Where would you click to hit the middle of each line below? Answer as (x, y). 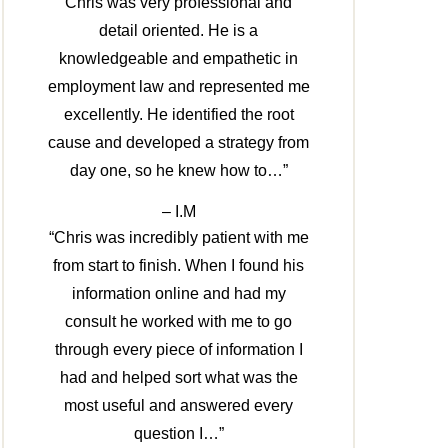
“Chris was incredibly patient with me (178, 238)
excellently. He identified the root (178, 115)
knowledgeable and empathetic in (179, 59)
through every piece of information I (178, 350)
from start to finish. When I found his (179, 266)
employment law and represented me (178, 87)
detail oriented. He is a (179, 31)
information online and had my (178, 294)
